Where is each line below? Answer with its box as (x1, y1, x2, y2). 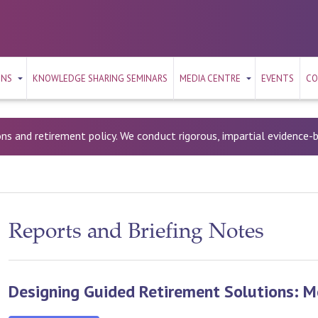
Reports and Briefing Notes (9, 222, 264, 243)
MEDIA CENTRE (180, 72, 241, 84)
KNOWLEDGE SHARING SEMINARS (33, 72, 168, 84)
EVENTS (261, 72, 294, 84)
